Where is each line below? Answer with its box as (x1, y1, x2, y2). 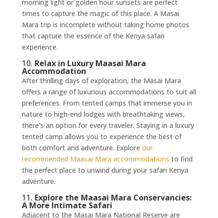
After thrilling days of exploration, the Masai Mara (21, 76, 181, 86)
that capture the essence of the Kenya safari (21, 31, 164, 41)
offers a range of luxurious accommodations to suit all (21, 87, 196, 97)
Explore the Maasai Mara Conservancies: (34, 192, 192, 203)
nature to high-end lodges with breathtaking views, (21, 109, 185, 119)
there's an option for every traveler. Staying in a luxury (21, 121, 194, 130)
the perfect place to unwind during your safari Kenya (21, 165, 188, 175)
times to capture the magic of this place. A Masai (21, 9, 179, 18)
